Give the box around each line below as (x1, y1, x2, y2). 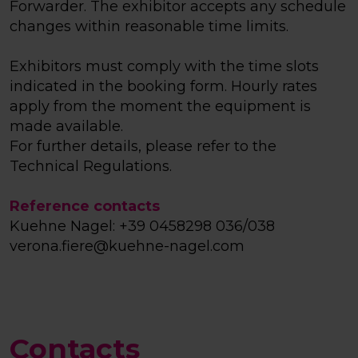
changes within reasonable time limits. (10, 18, 288, 36)
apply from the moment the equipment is (10, 97, 311, 116)
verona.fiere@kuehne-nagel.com (10, 237, 245, 256)
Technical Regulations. (10, 157, 172, 176)
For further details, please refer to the (10, 137, 276, 156)
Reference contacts (10, 197, 160, 216)
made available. (10, 117, 123, 136)
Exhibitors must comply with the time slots (10, 58, 319, 76)
